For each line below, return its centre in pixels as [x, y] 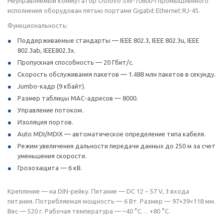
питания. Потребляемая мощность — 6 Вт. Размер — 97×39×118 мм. [111, 201]
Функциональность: [38, 25]
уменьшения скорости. [52, 156]
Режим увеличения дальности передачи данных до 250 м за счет [116, 146]
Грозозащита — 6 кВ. [50, 168]
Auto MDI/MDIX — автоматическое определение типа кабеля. [111, 134]
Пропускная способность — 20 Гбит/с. [75, 62]
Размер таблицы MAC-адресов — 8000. [78, 98]
